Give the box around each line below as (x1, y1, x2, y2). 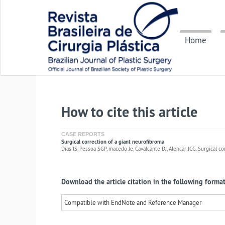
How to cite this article (61, 103, 197, 121)
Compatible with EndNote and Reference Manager (64, 198, 201, 206)
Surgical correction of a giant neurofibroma (61, 138, 164, 145)
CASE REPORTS (61, 131, 104, 137)
